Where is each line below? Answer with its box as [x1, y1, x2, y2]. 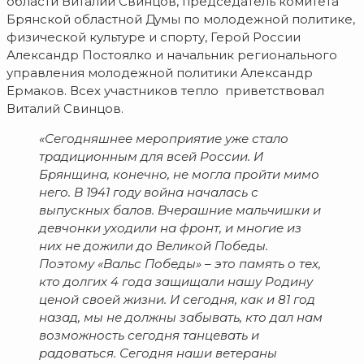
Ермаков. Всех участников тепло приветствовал [6, 83, 324, 99]
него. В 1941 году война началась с [39, 184, 258, 201]
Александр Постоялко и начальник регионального [6, 47, 337, 63]
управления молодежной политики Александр [6, 65, 313, 81]
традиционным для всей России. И [39, 149, 263, 165]
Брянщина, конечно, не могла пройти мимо [39, 167, 319, 183]
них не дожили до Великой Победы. [39, 238, 268, 254]
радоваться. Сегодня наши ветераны [39, 345, 277, 362]
